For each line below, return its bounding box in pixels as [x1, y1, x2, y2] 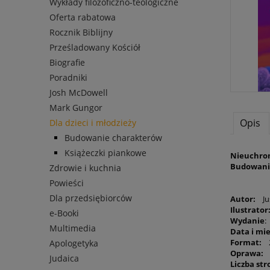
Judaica [49, 253, 79, 265]
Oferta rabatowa [49, 11, 116, 24]
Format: [230, 237, 263, 248]
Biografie [49, 57, 85, 69]
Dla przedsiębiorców [49, 192, 132, 204]
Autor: [230, 193, 256, 205]
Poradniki [49, 72, 87, 84]
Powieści [49, 177, 84, 189]
